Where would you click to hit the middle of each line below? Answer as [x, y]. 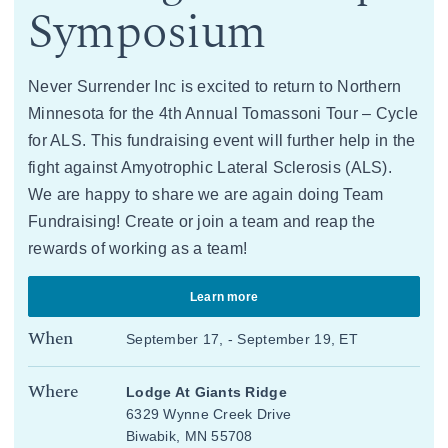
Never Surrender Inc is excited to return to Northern [215, 86]
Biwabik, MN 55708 [189, 436]
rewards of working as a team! [138, 248]
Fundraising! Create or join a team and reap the [202, 221]
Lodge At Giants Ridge [206, 392]
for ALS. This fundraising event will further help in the [222, 140]
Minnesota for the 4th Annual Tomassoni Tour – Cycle [223, 113]
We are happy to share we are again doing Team [206, 194]
